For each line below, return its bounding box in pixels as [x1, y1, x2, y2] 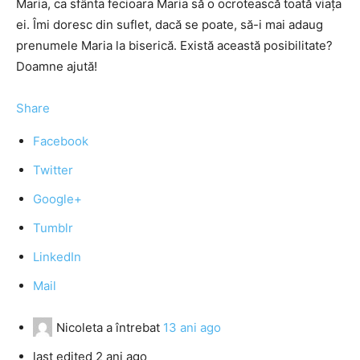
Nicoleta [56, 320, 103, 335]
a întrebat [103, 320, 163, 335]
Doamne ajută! [16, 59, 97, 74]
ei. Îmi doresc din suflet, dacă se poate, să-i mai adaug [16, 17, 323, 32]
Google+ [33, 191, 82, 207]
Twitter [33, 162, 73, 178]
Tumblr [33, 220, 73, 235]
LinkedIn [33, 249, 81, 264]
